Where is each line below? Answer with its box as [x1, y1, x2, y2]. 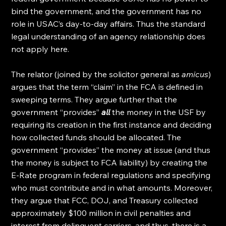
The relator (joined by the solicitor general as [11, 69, 182, 79]
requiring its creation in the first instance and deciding [11, 120, 214, 130]
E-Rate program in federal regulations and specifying [11, 170, 213, 180]
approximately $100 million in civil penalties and [11, 208, 193, 218]
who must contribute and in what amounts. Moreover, [11, 183, 215, 193]
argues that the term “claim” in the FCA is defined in [11, 82, 205, 92]
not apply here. [11, 44, 70, 54]
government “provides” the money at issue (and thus [11, 145, 213, 155]
